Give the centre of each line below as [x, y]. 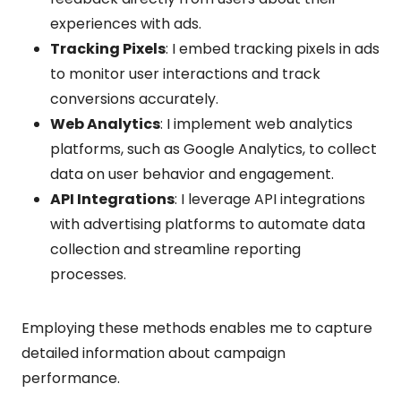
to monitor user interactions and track [185, 73]
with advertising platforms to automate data [208, 224]
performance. [71, 378]
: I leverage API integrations [270, 199]
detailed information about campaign [154, 353]
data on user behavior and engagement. [192, 174]
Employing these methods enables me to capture [197, 328]
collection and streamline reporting [175, 249]
